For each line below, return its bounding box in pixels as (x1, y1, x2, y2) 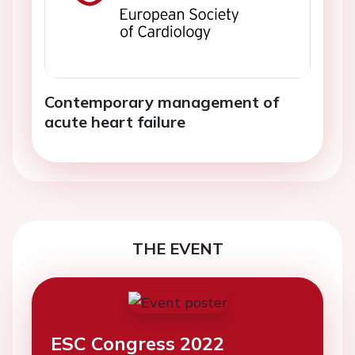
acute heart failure (44, 111, 185, 132)
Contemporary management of (44, 91, 279, 112)
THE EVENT (132, 238, 223, 258)
